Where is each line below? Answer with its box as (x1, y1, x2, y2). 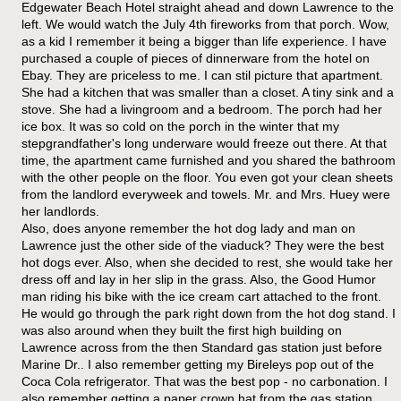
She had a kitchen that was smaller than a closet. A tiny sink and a (21, 84, 394, 99)
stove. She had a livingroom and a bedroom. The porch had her (21, 101, 382, 116)
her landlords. (21, 203, 99, 218)
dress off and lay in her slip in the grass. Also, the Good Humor (21, 271, 376, 286)
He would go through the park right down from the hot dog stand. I (21, 305, 396, 320)
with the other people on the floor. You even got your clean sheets (21, 169, 393, 184)
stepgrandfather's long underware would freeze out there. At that (21, 135, 387, 150)
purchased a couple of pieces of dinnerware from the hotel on (21, 50, 370, 65)
